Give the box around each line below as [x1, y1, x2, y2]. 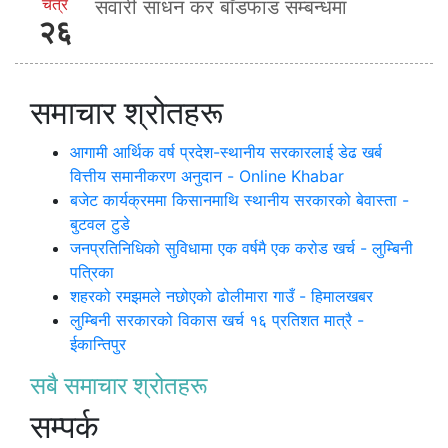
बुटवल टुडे [70, 213, 130, 234]
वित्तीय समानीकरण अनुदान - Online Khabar [70, 165, 344, 186]
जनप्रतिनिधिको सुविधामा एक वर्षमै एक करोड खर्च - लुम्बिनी [70, 237, 413, 258]
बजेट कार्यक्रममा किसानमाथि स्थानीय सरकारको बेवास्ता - [70, 189, 409, 210]
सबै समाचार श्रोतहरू [30, 370, 208, 400]
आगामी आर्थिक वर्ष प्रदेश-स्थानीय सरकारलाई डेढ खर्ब [70, 141, 382, 162]
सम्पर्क [30, 406, 99, 446]
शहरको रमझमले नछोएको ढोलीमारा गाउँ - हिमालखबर [70, 285, 373, 306]
